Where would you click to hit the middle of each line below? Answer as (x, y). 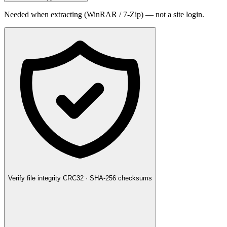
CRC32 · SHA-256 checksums (107, 178)
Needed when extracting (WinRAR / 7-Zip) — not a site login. (104, 14)
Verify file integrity (34, 178)
